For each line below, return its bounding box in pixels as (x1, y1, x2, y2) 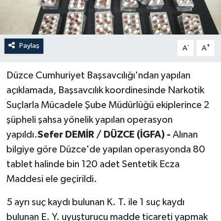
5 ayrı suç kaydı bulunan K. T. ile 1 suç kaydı (6, 197, 184, 208)
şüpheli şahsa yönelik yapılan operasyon (6, 115, 173, 125)
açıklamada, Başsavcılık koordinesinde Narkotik (6, 85, 204, 96)
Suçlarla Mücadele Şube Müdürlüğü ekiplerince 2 (6, 100, 209, 110)
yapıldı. (6, 130, 37, 140)
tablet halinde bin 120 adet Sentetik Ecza (6, 159, 180, 170)
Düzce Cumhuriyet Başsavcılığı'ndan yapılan (6, 71, 190, 81)
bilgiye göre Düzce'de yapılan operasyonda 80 (6, 145, 205, 155)
